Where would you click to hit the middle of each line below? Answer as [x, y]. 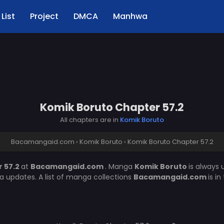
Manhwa [130, 16]
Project [44, 16]
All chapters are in [90, 120]
